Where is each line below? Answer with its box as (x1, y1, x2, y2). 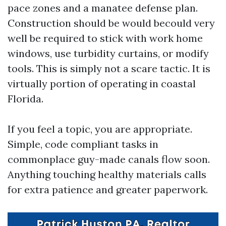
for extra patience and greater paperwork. (8, 183, 208, 196)
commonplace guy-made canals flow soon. (8, 153, 210, 165)
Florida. (8, 92, 43, 105)
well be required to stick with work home (8, 32, 203, 44)
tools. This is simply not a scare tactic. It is (8, 62, 210, 75)
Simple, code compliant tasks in (8, 138, 158, 150)
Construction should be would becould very (8, 17, 215, 29)
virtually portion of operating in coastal (8, 77, 196, 90)
